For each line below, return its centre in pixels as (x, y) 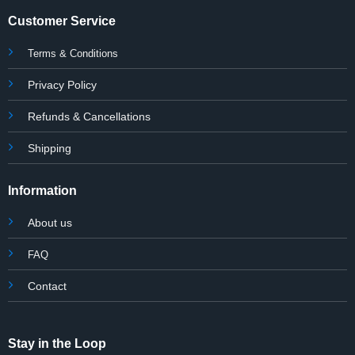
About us (50, 222)
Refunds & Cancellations (89, 116)
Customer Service (61, 21)
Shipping (49, 148)
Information (42, 190)
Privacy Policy (62, 84)
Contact (47, 286)
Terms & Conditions (73, 53)
